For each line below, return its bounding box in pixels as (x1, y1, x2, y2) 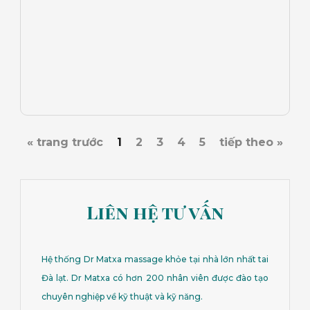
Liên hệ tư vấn (86, 199, 224, 224)
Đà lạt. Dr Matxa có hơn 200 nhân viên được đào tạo (41, 272, 269, 283)
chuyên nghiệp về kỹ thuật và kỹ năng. (41, 291, 205, 302)
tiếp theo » (219, 135, 283, 149)
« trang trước (27, 135, 103, 149)
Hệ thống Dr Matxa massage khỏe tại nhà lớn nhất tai (41, 253, 269, 264)
